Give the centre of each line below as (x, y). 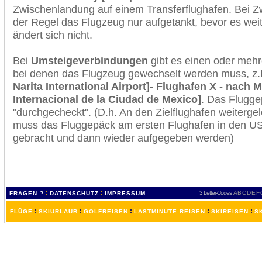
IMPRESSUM (125, 193)
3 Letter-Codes (216, 193)
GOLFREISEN (106, 211)
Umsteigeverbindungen (89, 61)
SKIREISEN (230, 211)
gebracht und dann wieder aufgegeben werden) (123, 138)
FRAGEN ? (27, 193)
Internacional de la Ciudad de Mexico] (107, 99)
